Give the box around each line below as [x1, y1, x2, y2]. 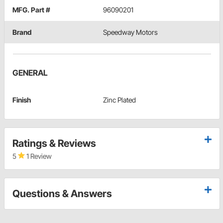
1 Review [25, 152, 52, 161]
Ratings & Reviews [12, 137, 96, 150]
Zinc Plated [103, 96, 136, 105]
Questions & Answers [12, 188, 112, 200]
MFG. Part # [12, 5, 50, 14]
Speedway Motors [103, 28, 158, 37]
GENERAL [12, 68, 48, 78]
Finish [12, 96, 31, 105]
